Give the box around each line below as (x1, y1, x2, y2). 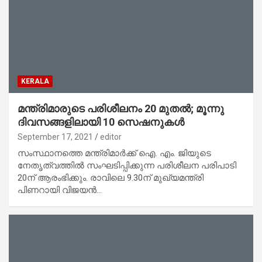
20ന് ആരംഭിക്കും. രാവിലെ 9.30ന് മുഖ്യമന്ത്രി (18, 172, 204, 183)
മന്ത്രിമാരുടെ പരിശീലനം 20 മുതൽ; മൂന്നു (18, 102, 224, 115)
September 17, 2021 (18, 132, 93, 142)
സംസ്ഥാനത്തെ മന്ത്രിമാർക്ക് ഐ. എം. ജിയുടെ (18, 147, 211, 158)
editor (100, 132, 122, 142)
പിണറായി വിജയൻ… (18, 184, 102, 195)
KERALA (21, 77, 49, 85)
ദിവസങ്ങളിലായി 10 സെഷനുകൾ (18, 115, 184, 128)
